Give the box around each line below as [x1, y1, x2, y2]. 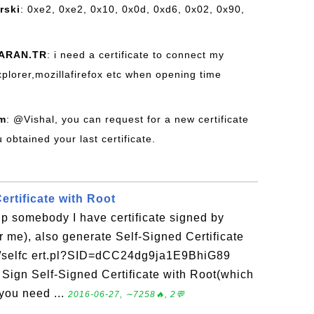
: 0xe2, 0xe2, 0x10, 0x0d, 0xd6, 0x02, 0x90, [20, 4, 245, 15]
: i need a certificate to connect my [47, 49, 224, 60]
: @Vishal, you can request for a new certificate [6, 114, 249, 125]
